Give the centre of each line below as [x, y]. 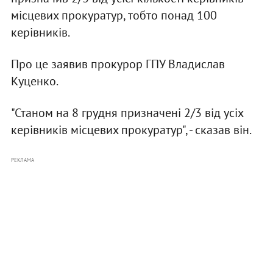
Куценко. [34, 81]
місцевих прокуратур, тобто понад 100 [114, 16]
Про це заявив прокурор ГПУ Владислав [118, 64]
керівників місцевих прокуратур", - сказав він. [131, 130]
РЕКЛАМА [22, 160]
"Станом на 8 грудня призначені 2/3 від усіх [127, 113]
